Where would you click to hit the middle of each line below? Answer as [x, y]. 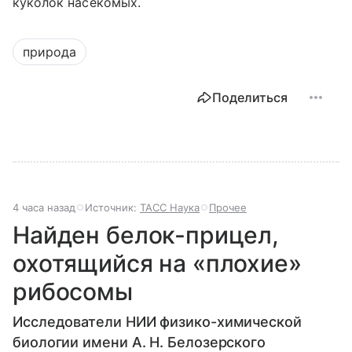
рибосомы [73, 292]
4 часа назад [44, 208]
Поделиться [250, 98]
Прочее [228, 208]
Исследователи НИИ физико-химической [157, 322]
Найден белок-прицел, [146, 235]
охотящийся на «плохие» [157, 264]
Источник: [112, 208]
